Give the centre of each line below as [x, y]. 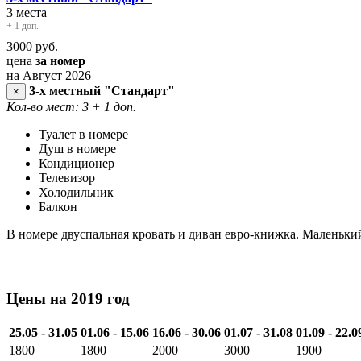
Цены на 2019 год [68, 299]
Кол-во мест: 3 [48, 107]
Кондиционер [77, 164]
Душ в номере [77, 149]
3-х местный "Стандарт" [102, 91]
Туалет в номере [83, 135]
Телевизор [67, 178]
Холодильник [76, 193]
